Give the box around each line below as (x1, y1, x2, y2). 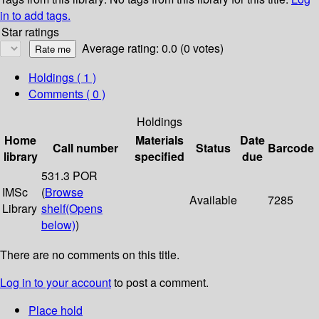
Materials (135, 132, 184, 149)
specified (135, 148, 184, 165)
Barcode (268, 140, 314, 157)
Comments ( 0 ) (28, 85, 105, 103)
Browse (45, 184, 83, 201)
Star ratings (1, 23, 59, 41)
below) (41, 216, 75, 234)
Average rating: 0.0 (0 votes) (82, 40, 224, 57)
